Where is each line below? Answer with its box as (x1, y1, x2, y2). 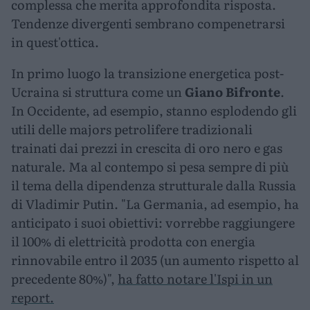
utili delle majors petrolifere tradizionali (11, 120, 253, 139)
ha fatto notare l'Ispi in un (118, 269, 273, 289)
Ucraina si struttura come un (11, 82, 185, 102)
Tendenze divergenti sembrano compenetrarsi (11, 14, 285, 33)
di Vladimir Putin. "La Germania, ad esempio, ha (11, 194, 299, 214)
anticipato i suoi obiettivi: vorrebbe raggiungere (11, 213, 295, 232)
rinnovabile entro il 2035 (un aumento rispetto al (11, 250, 299, 270)
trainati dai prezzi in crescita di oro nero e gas (11, 138, 282, 158)
